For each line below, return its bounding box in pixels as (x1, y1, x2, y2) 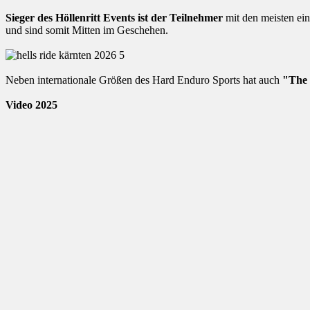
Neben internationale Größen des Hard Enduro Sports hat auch (6, 74, 282, 86)
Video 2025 (6, 99, 57, 111)
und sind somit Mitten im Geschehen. (6, 24, 168, 37)
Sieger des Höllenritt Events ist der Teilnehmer (6, 12, 223, 24)
